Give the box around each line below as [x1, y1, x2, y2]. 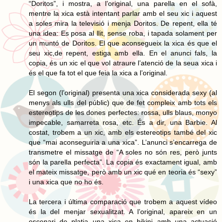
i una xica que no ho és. [29, 177, 104, 186]
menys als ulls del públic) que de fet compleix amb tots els [29, 98, 217, 107]
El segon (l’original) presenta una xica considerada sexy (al [29, 88, 217, 97]
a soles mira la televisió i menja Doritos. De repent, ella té [29, 19, 217, 27]
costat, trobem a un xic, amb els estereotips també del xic [29, 128, 217, 136]
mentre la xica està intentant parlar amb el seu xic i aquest [29, 9, 217, 17]
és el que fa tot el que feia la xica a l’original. [29, 68, 167, 77]
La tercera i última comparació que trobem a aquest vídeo [29, 197, 217, 206]
